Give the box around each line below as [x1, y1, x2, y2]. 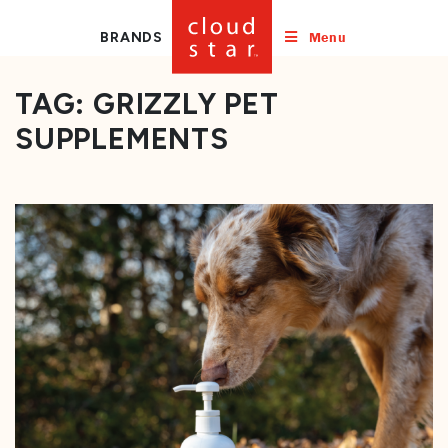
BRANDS [100, 28, 164, 46]
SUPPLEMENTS [15, 121, 229, 156]
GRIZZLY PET [93, 86, 279, 121]
